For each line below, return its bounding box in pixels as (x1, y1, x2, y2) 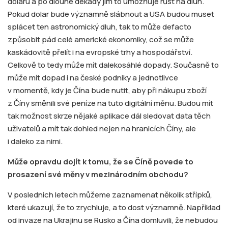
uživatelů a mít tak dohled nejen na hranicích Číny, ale (8, 123, 196, 134)
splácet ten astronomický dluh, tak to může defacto (8, 21, 191, 33)
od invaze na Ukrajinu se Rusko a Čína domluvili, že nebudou (8, 215, 218, 226)
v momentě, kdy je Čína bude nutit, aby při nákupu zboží (8, 85, 207, 96)
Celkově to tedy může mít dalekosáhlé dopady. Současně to (8, 60, 219, 71)
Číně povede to (135, 156, 193, 167)
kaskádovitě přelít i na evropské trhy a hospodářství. (8, 47, 192, 58)
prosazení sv (8, 169, 56, 180)
